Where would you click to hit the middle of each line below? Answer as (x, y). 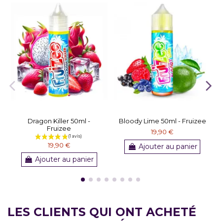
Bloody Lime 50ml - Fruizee (162, 121)
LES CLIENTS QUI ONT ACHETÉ (102, 212)
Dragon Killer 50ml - (59, 121)
